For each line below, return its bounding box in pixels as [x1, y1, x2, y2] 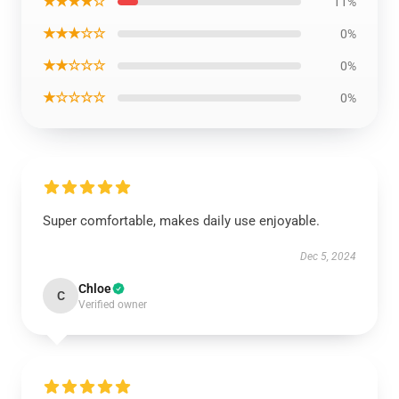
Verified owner [78, 298, 147, 311]
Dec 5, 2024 [300, 250, 356, 263]
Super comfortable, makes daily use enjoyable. [43, 213, 320, 229]
